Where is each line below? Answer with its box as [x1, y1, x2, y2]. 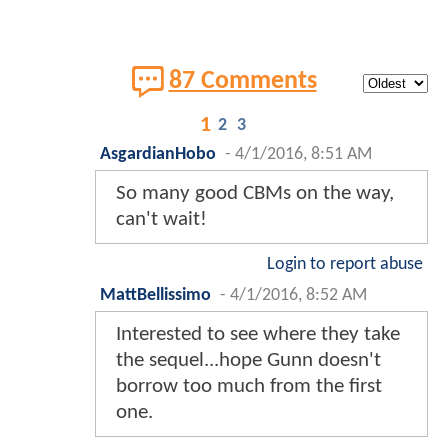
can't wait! [116, 208, 207, 230]
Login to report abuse [267, 255, 423, 273]
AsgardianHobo [100, 145, 216, 163]
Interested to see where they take [116, 323, 400, 345]
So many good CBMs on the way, [116, 182, 394, 204]
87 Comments [168, 68, 317, 94]
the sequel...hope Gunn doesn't [116, 349, 381, 371]
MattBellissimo [100, 286, 211, 304]
